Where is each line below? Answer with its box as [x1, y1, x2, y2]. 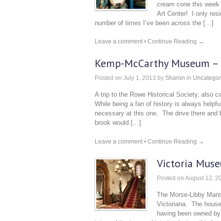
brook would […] [95, 119, 141, 126]
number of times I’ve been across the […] [95, 19, 214, 27]
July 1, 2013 [122, 74, 156, 81]
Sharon [165, 74, 185, 81]
